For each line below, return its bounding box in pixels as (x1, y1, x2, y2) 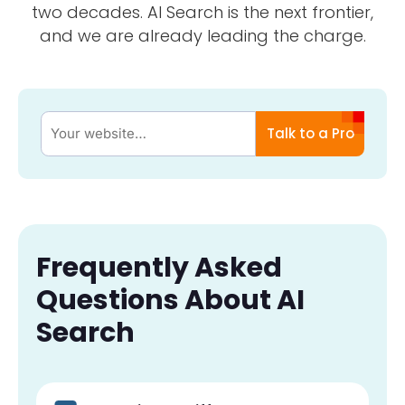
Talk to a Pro (266, 124, 354, 144)
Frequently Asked (36, 248, 282, 287)
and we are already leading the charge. (39, 24, 366, 47)
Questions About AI (36, 280, 305, 319)
